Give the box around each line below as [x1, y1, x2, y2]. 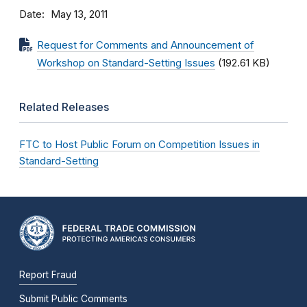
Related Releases [19, 100, 109, 114]
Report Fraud [19, 269, 77, 280]
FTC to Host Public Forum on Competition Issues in [19, 138, 260, 151]
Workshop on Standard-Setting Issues [37, 57, 215, 69]
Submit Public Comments [19, 293, 127, 304]
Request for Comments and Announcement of [37, 39, 254, 51]
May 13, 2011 [51, 8, 108, 21]
